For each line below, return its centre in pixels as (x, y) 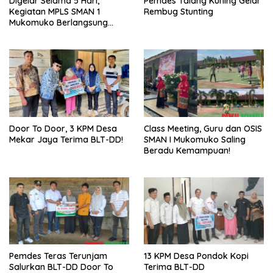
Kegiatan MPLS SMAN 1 (55, 11)
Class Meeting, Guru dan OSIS (203, 128)
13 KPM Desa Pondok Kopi (196, 256)
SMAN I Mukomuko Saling (195, 139)
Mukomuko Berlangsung (58, 22)
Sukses (23, 33)
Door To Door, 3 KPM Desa (63, 128)
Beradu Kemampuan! (187, 150)
